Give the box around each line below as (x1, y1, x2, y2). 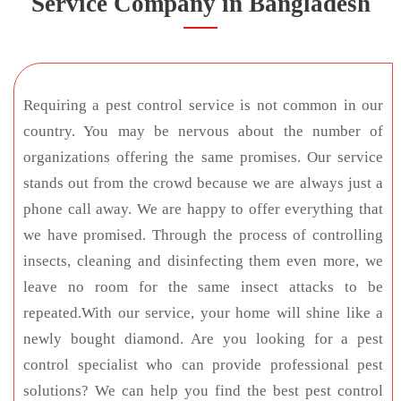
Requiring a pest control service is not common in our (23, 96, 383, 114)
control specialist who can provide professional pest (23, 355, 383, 373)
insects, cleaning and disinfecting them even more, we (23, 252, 383, 269)
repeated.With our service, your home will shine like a (23, 303, 383, 321)
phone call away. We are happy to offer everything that (23, 200, 383, 218)
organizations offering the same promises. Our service (23, 148, 383, 166)
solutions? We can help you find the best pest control (23, 381, 383, 399)
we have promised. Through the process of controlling (23, 226, 383, 243)
